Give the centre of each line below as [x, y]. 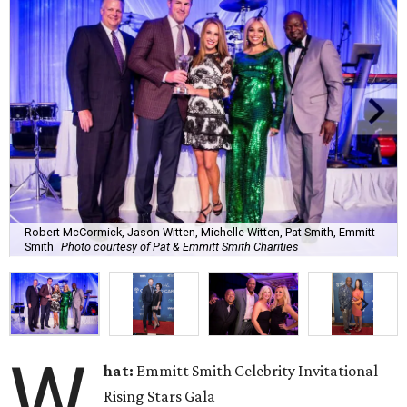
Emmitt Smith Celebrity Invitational [258, 371]
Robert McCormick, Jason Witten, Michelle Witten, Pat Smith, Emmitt [200, 232]
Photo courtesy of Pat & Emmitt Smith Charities [179, 246]
